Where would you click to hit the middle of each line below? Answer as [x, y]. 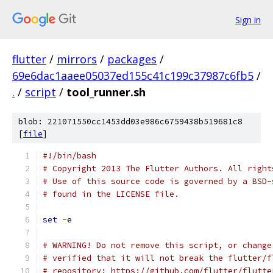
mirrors [77, 59]
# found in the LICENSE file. [111, 194]
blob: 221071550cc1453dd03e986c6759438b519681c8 [130, 122]
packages [132, 59]
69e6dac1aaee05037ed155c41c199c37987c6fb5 [133, 76]
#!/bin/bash [69, 156]
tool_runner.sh [106, 92]
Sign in [248, 19]
